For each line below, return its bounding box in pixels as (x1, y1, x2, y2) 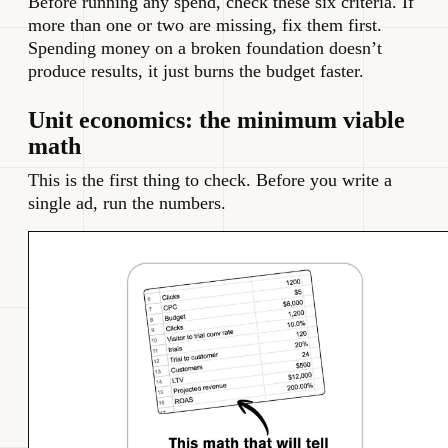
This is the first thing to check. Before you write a (28, 170, 392, 191)
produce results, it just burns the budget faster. (28, 61, 364, 82)
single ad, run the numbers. (28, 193, 226, 214)
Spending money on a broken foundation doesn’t (28, 38, 382, 59)
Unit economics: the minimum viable (28, 107, 405, 134)
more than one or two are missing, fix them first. (28, 15, 382, 36)
